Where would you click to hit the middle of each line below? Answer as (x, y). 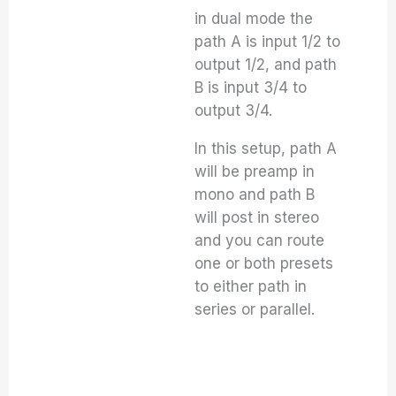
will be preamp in (255, 171)
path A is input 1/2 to (268, 42)
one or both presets (264, 263)
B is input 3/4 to (251, 88)
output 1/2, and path (266, 65)
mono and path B (255, 194)
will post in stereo (257, 217)
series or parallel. (255, 309)
